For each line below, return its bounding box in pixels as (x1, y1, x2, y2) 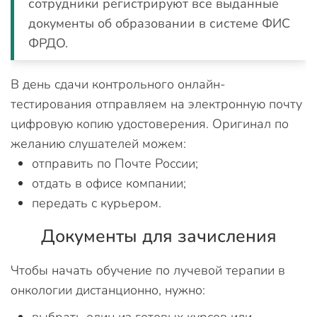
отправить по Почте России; (32, 155, 198, 172)
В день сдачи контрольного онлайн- (11, 76, 226, 93)
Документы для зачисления (40, 224, 277, 248)
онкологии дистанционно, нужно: (11, 282, 205, 299)
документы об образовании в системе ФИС (28, 15, 290, 32)
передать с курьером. (32, 195, 161, 212)
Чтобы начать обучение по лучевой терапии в (11, 262, 285, 279)
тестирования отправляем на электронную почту (11, 96, 302, 113)
